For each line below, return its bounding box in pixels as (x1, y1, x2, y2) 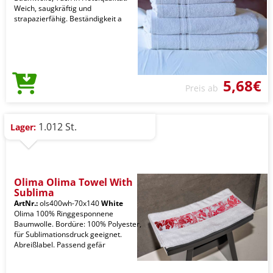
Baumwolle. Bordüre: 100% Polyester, (14, 218, 141, 229)
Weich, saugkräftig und (14, 2, 91, 13)
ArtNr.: (14, 197, 38, 208)
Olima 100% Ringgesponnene (14, 208, 113, 219)
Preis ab (185, 82, 223, 94)
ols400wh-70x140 (38, 197, 101, 208)
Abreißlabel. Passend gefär (14, 239, 105, 250)
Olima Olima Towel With (14, 175, 133, 189)
